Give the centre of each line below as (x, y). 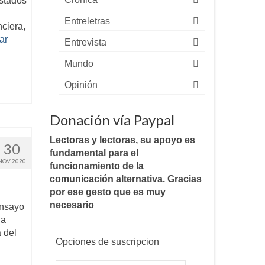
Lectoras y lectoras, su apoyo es (122, 140)
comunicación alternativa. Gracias (125, 179)
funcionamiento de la (96, 166)
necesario (72, 205)
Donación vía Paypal (112, 120)
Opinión (81, 85)
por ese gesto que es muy (107, 192)
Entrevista (85, 43)
